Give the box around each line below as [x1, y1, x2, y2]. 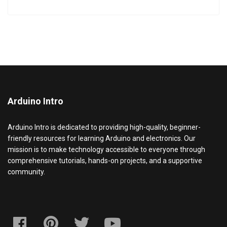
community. [8, 168, 47, 176]
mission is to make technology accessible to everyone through [8, 145, 205, 154]
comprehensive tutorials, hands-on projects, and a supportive [8, 157, 202, 165]
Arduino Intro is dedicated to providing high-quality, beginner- [8, 123, 201, 132]
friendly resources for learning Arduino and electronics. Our [8, 134, 196, 143]
